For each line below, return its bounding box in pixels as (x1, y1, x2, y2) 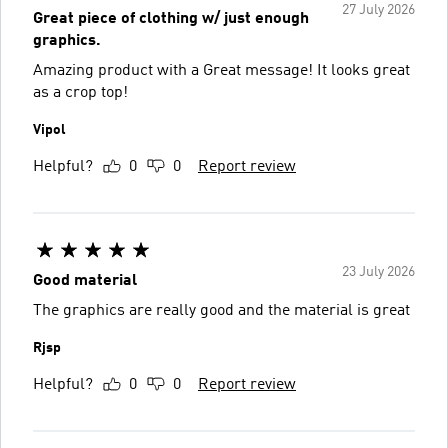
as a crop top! (33, 84, 128, 101)
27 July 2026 (342, 2, 415, 17)
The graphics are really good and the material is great (33, 302, 410, 319)
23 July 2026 (342, 264, 415, 279)
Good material (33, 272, 137, 289)
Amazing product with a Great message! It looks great (33, 62, 410, 79)
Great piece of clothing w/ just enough (33, 10, 309, 27)
